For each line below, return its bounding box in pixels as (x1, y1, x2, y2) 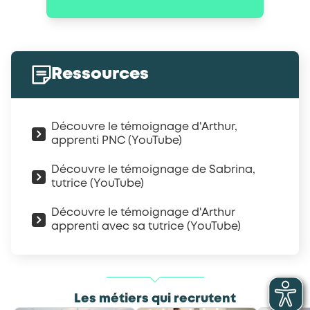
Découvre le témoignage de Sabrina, (51, 165, 255, 176)
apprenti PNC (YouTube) (51, 136, 182, 147)
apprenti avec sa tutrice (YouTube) (51, 221, 241, 232)
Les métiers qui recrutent (74, 293, 236, 305)
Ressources (51, 67, 149, 82)
